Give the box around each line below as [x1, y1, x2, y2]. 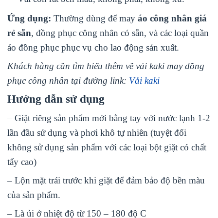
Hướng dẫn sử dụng [7, 92, 105, 106]
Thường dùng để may [54, 13, 138, 24]
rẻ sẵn [7, 28, 31, 38]
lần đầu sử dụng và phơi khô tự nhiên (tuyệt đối [7, 127, 186, 138]
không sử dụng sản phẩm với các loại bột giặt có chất [7, 142, 206, 152]
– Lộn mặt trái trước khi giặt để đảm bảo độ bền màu [7, 175, 205, 185]
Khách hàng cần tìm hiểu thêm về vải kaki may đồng [7, 61, 204, 72]
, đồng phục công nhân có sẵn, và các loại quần [31, 28, 209, 38]
